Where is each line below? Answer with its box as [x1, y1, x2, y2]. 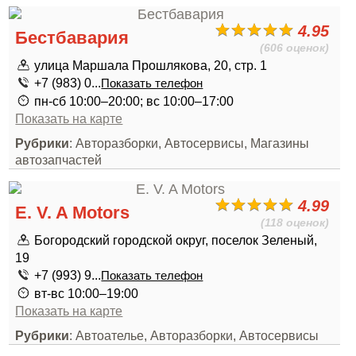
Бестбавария [15, 28, 130, 48]
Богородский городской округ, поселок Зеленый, [34, 233, 318, 247]
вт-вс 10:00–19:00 [34, 286, 139, 300]
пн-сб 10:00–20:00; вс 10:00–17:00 [34, 94, 234, 108]
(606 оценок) [260, 41, 330, 54]
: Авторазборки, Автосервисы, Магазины [69, 136, 310, 150]
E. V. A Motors [15, 203, 130, 222]
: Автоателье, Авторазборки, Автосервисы [69, 328, 319, 342]
